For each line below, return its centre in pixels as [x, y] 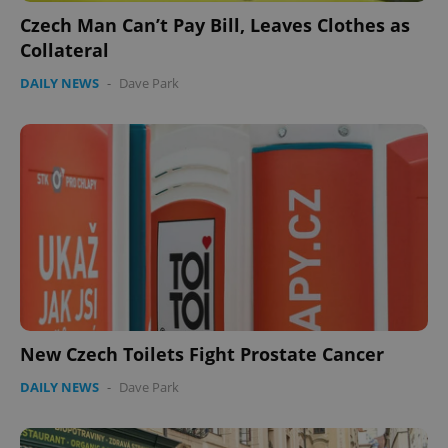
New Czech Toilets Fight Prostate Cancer [202, 353]
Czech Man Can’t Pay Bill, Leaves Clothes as [215, 24]
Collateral [64, 49]
